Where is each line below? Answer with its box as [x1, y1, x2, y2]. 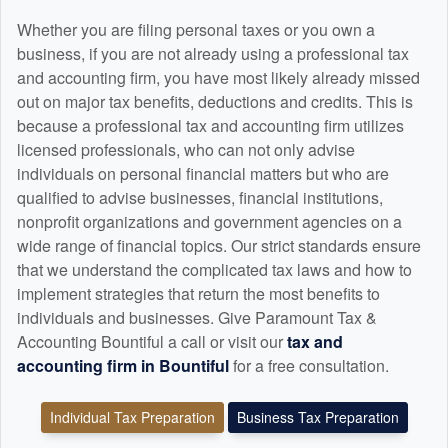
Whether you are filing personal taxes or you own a [17, 17, 375, 41]
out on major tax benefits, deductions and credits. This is [17, 89, 413, 113]
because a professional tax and [17, 113, 242, 137]
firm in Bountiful [103, 353, 233, 377]
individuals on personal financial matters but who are [17, 161, 389, 185]
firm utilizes [320, 113, 404, 137]
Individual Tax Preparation [49, 406, 215, 427]
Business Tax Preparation [236, 406, 399, 427]
